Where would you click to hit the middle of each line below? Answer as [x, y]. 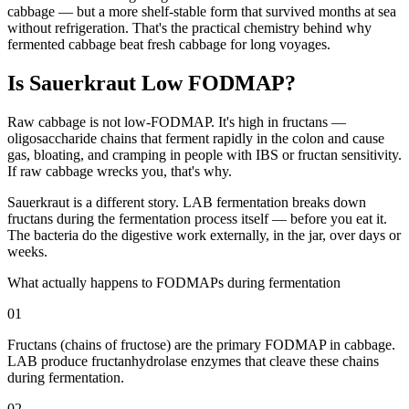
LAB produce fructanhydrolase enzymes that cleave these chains [193, 362]
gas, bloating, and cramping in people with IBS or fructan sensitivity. [204, 155]
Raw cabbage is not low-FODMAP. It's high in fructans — [177, 122]
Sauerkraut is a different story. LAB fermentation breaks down [187, 203]
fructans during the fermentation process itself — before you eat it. [197, 219]
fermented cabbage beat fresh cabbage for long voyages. [169, 45]
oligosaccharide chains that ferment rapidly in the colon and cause [196, 139]
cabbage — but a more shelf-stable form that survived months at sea [202, 12]
